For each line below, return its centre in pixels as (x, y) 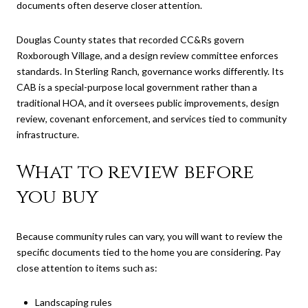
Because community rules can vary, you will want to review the (150, 236)
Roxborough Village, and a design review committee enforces (147, 55)
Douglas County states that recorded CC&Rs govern (130, 39)
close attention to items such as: (87, 267)
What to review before (135, 173)
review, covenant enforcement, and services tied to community (152, 118)
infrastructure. (48, 134)
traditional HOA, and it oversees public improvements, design (148, 102)
